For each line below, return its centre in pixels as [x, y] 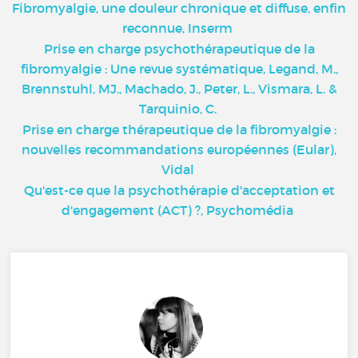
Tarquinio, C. [177, 109]
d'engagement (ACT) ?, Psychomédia [177, 210]
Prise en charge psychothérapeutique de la [179, 49]
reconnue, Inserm [177, 28]
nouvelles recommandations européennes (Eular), [179, 149]
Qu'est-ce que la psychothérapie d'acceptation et [179, 190]
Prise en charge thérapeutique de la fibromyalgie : [179, 129]
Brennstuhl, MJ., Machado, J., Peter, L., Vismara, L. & [179, 89]
